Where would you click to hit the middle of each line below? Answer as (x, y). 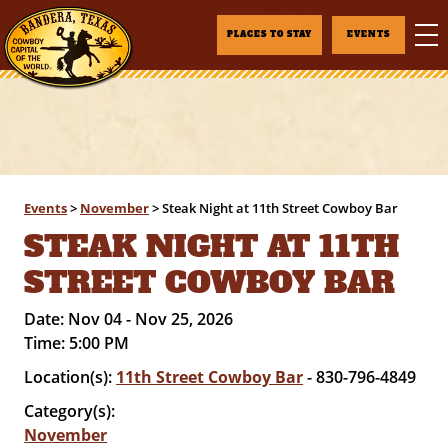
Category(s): (70, 411)
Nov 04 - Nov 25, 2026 (151, 319)
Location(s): (70, 377)
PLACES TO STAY (269, 34)
